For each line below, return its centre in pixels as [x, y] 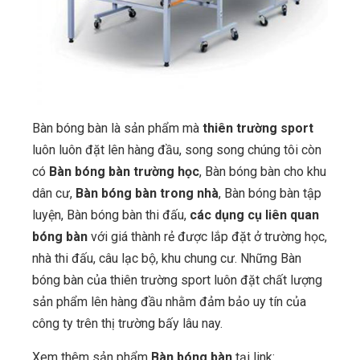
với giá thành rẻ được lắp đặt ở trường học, [207, 237]
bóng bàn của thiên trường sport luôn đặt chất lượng [177, 280]
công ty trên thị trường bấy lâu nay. [127, 324]
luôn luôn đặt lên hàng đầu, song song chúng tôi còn [177, 150]
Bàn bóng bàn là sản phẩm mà [117, 129]
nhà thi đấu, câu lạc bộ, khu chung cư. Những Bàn [167, 259]
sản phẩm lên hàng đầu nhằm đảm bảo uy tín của [169, 302]
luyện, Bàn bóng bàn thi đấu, [111, 215]
